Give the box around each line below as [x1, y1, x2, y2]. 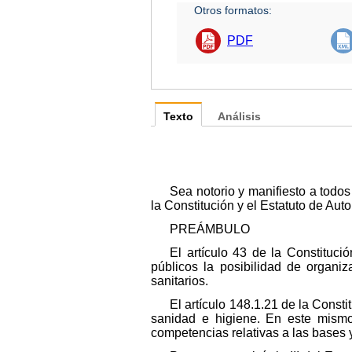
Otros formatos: [194, 3, 273, 16]
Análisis [218, 110, 261, 123]
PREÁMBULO [170, 222, 250, 236]
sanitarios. [151, 273, 208, 288]
